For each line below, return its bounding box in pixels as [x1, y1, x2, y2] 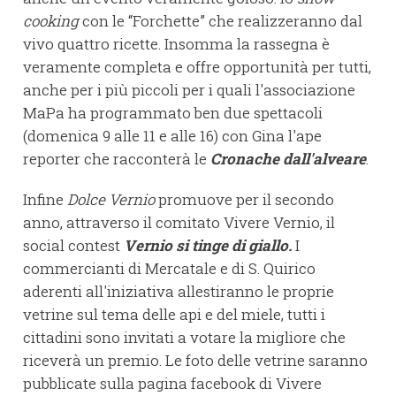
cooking [23, 11, 82, 32]
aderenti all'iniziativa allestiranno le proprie [23, 281, 334, 302]
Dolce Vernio [67, 189, 155, 210]
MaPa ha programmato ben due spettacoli [23, 103, 323, 124]
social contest [23, 235, 124, 256]
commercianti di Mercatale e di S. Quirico [23, 258, 316, 279]
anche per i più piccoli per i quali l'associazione [23, 80, 355, 101]
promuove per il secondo [155, 189, 334, 210]
